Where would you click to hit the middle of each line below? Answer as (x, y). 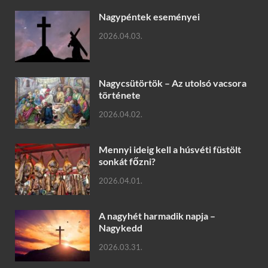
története (120, 95)
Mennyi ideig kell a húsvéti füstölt (170, 150)
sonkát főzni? (127, 162)
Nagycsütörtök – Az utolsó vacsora (173, 83)
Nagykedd (121, 228)
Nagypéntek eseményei (149, 16)
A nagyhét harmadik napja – (157, 216)
